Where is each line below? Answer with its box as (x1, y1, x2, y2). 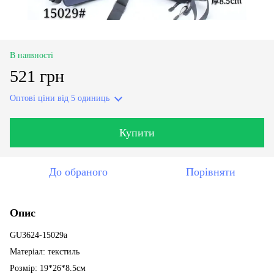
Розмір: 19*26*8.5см (10, 263, 86, 273)
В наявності (10, 50, 53, 60)
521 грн (10, 66, 64, 86)
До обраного (49, 165, 108, 178)
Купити (119, 126, 155, 139)
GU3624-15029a (10, 230, 67, 240)
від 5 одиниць (55, 93, 109, 103)
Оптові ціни (10, 93, 55, 103)
